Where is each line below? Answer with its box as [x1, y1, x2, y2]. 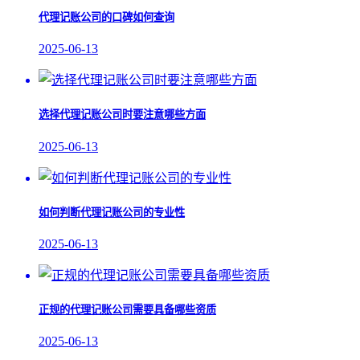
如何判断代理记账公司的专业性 [39, 206, 185, 219]
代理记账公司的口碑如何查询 [39, 11, 174, 24]
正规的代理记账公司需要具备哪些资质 [39, 304, 216, 317]
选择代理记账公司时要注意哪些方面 [39, 108, 206, 121]
